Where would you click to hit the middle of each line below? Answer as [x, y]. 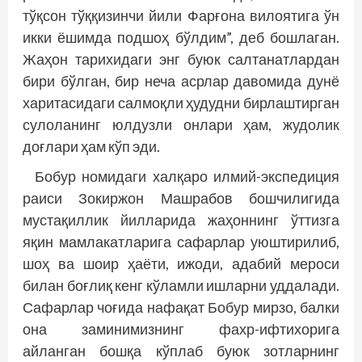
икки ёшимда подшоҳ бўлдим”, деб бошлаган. [181, 37]
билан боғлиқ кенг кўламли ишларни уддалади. [181, 285]
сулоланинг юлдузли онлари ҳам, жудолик [181, 124]
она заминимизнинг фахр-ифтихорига [181, 329]
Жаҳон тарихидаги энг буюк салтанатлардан [181, 59]
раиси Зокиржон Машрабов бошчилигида [181, 198]
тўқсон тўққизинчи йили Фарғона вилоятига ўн [181, 15]
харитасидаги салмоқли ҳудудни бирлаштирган [181, 103]
